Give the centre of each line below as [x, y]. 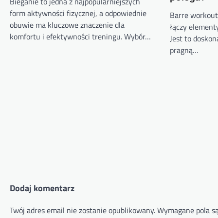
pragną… [184, 50]
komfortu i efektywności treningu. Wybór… [80, 36]
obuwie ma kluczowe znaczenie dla [67, 25]
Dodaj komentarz [42, 188]
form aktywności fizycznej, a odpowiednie [78, 13]
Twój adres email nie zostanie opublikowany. [82, 210]
